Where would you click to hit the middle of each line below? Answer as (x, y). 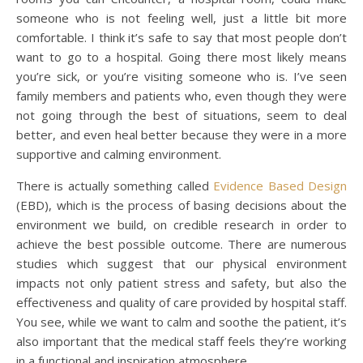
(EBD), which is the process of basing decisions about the (181, 205)
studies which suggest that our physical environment (181, 263)
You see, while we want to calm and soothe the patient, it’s (181, 322)
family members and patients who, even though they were (181, 96)
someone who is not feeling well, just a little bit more (181, 18)
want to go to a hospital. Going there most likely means (181, 57)
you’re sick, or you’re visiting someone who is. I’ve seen (181, 76)
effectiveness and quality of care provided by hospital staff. (181, 302)
